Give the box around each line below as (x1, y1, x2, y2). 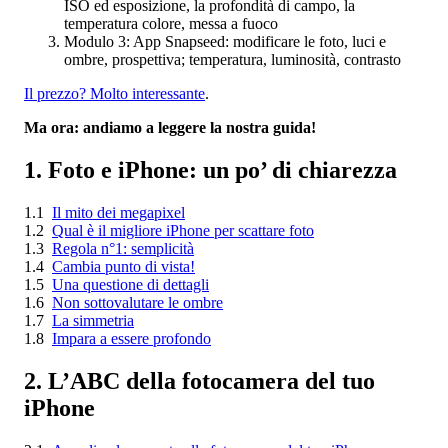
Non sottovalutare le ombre (52, 293, 223, 311)
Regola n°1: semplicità (52, 239, 194, 257)
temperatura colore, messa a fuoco (64, 14, 278, 32)
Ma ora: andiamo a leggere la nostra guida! (24, 118, 316, 136)
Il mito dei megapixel (52, 203, 185, 221)
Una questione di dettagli (52, 275, 209, 293)
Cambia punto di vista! (52, 257, 195, 275)
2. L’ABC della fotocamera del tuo (24, 367, 375, 394)
